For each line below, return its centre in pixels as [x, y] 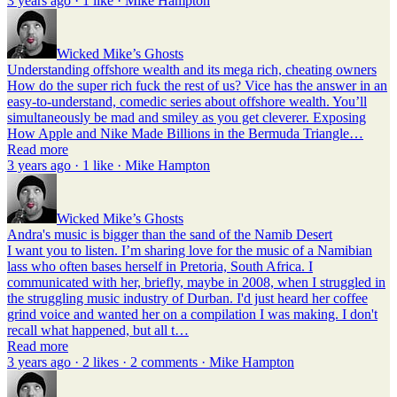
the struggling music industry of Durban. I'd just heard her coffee [187, 298]
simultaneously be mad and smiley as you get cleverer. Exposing [187, 117]
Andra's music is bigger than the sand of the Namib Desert [170, 234]
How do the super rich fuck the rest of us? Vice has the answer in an [197, 85]
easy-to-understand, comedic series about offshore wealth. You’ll [187, 101]
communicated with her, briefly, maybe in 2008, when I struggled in [196, 282]
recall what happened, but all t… [98, 330]
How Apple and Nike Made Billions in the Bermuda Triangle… [185, 133]
